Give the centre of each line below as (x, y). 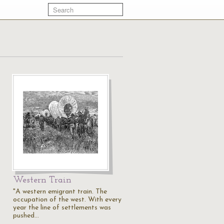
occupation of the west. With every (67, 200)
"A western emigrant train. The (60, 192)
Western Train (42, 180)
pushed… (26, 216)
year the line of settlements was (62, 208)
